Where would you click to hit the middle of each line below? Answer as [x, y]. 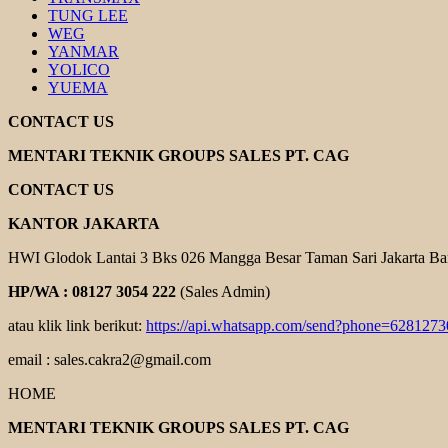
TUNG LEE [88, 15]
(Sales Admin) [223, 291]
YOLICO [79, 69]
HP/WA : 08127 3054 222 [92, 291]
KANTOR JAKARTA [84, 223]
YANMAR [83, 51]
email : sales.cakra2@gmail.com [109, 359]
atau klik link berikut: [77, 325]
